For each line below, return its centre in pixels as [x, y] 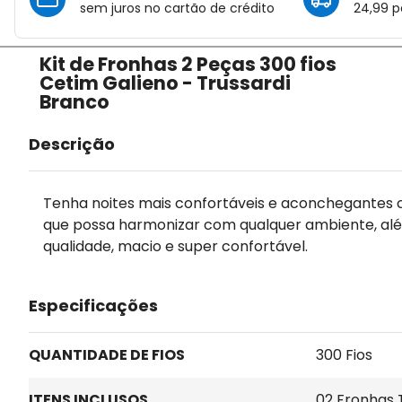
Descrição [72, 144]
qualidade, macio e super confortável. [175, 247]
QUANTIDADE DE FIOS [107, 355]
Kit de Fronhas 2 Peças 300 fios [188, 64]
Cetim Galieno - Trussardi [166, 83]
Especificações [93, 306]
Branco [75, 101]
